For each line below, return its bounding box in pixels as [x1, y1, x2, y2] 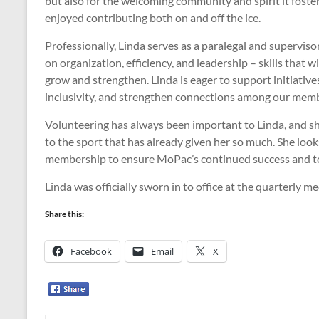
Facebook [70, 245, 112, 258]
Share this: [45, 209, 84, 219]
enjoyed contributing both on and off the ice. [45, 11, 261, 24]
